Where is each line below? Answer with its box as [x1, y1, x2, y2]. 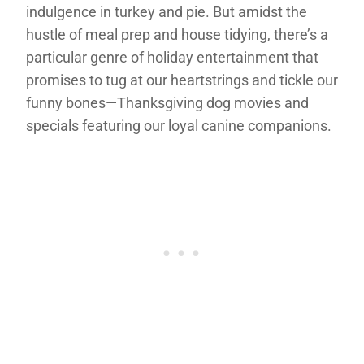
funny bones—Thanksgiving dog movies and [26, 93, 309, 111]
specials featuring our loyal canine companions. [26, 116, 331, 134]
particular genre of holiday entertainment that [26, 48, 318, 66]
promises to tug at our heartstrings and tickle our [26, 71, 338, 89]
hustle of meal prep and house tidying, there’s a [26, 25, 328, 43]
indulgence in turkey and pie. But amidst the [26, 2, 307, 20]
